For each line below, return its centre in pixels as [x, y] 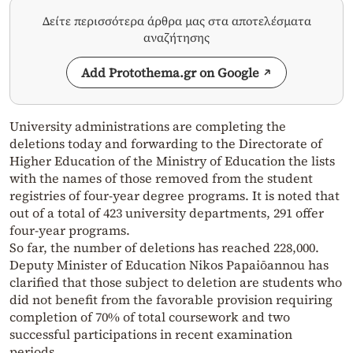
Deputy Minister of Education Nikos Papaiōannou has [169, 265]
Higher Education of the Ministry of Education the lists [172, 161]
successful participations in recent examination [151, 334]
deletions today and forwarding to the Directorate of [166, 144]
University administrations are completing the [148, 126]
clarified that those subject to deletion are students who [176, 282]
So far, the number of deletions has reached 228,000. [164, 248]
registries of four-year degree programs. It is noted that [175, 196]
